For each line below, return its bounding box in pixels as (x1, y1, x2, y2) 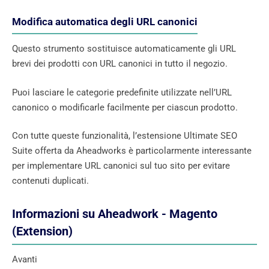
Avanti (12, 254, 37, 265)
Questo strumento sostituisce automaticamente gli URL (12, 43, 236, 55)
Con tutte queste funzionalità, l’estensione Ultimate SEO (12, 130, 237, 142)
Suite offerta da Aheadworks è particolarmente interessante (12, 145, 252, 157)
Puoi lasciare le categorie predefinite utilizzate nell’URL (12, 86, 232, 98)
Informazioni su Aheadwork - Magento (12, 207, 217, 222)
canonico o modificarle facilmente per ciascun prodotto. (12, 101, 238, 113)
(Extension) (12, 225, 73, 239)
